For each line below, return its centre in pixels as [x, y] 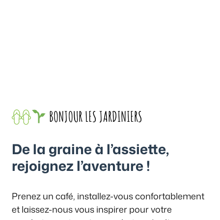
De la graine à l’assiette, [90, 149]
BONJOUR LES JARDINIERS [95, 117]
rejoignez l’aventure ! [81, 166]
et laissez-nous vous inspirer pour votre [92, 209]
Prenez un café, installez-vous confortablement [108, 196]
